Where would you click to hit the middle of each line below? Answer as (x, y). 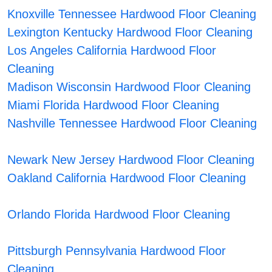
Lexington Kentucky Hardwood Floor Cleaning (130, 32)
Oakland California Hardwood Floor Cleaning (127, 178)
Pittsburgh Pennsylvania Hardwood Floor (117, 251)
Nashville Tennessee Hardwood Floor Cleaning (132, 124)
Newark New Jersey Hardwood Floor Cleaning (131, 160)
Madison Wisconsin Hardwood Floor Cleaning (129, 87)
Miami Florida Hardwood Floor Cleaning (114, 105)
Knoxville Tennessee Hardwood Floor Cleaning (132, 14)
